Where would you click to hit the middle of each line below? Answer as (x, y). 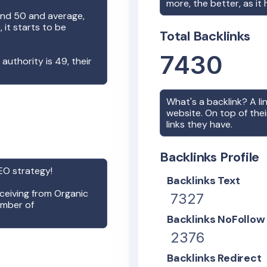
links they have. (199, 124)
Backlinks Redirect (214, 258)
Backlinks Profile (210, 157)
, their (80, 61)
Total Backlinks (205, 36)
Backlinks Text (204, 181)
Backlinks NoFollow (216, 219)
